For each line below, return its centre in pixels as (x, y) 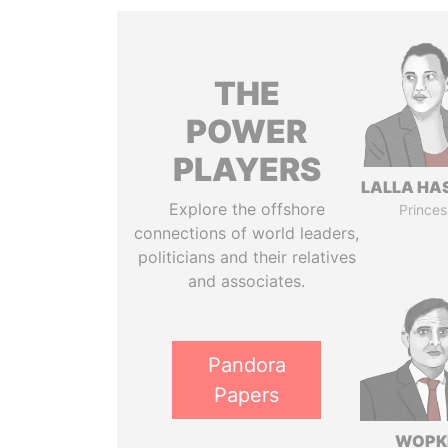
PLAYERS (246, 169)
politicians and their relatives (246, 257)
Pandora (246, 365)
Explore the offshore (246, 209)
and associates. (247, 281)
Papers (247, 395)
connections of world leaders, (247, 233)
